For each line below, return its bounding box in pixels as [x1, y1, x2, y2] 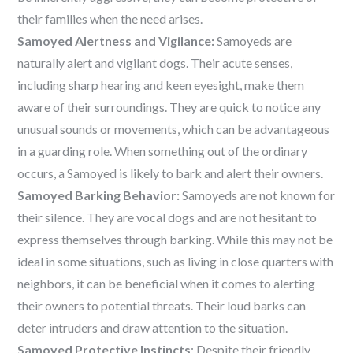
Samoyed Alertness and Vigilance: [17, 33, 215, 48]
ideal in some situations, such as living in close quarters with [17, 254, 334, 269]
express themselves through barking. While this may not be [17, 232, 333, 247]
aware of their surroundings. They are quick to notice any [17, 99, 321, 114]
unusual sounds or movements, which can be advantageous [17, 121, 330, 136]
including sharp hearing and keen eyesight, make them [17, 77, 305, 92]
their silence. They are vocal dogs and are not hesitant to [17, 210, 318, 225]
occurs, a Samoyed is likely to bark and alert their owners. [17, 165, 324, 180]
